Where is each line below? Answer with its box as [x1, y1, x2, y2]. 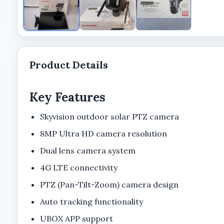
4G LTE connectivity [40, 162, 118, 172]
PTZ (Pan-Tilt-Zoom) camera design [40, 179, 179, 189]
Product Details [29, 58, 108, 71]
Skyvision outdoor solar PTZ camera [40, 111, 179, 121]
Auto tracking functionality [40, 196, 143, 206]
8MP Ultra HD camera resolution [40, 128, 167, 138]
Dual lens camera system [40, 145, 136, 155]
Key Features [29, 89, 105, 105]
